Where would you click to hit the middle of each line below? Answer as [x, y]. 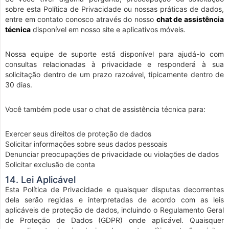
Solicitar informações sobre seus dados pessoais [86, 144]
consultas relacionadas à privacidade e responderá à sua [114, 64]
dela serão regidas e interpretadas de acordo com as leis [114, 200]
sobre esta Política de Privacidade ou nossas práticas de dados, [114, 9]
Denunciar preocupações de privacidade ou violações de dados [112, 154]
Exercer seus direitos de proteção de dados [78, 134]
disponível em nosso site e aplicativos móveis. [108, 29]
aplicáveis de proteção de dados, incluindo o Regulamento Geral [114, 210]
